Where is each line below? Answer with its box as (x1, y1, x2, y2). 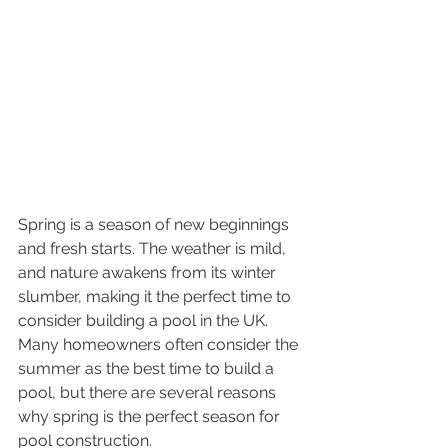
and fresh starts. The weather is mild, (18, 239, 290, 259)
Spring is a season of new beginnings (18, 215, 293, 235)
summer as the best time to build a (18, 359, 278, 379)
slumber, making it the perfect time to (18, 287, 295, 307)
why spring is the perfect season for (18, 407, 284, 427)
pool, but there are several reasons (18, 383, 280, 403)
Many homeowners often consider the (18, 335, 302, 355)
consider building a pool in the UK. (18, 311, 272, 331)
